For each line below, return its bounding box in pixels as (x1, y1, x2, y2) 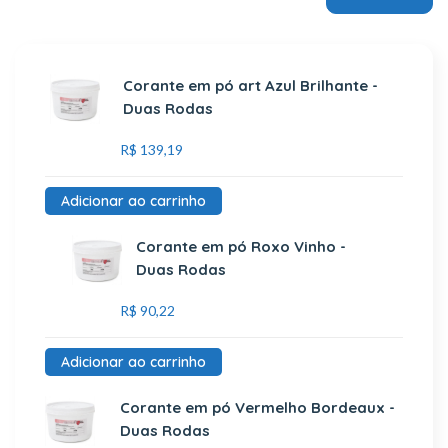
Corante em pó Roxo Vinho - (135, 237, 346, 256)
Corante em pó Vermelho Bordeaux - (120, 398, 396, 417)
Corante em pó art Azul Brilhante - (122, 76, 378, 95)
